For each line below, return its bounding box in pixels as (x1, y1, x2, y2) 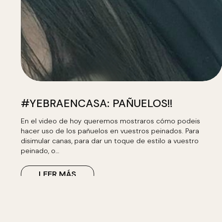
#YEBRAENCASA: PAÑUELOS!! (21, 96, 172, 111)
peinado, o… (21, 146, 59, 155)
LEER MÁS (39, 169, 76, 179)
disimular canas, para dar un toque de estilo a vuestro (21, 136, 199, 145)
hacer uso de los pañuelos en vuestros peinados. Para (21, 126, 199, 135)
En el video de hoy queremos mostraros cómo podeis (21, 116, 200, 125)
